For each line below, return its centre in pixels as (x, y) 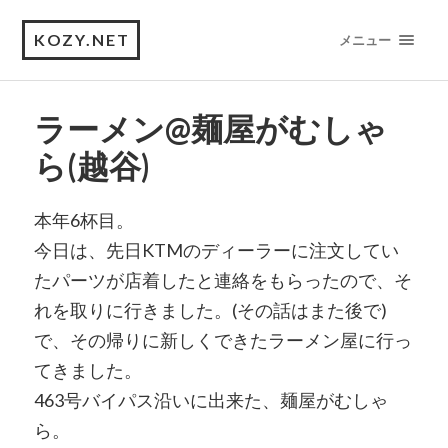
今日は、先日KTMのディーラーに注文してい (216, 250)
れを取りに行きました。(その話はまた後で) (210, 310)
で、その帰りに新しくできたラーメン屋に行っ (222, 340)
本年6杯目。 (83, 220)
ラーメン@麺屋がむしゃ (210, 129)
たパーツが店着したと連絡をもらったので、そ (222, 280)
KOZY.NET (82, 39)
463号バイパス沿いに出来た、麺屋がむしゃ (210, 400)
